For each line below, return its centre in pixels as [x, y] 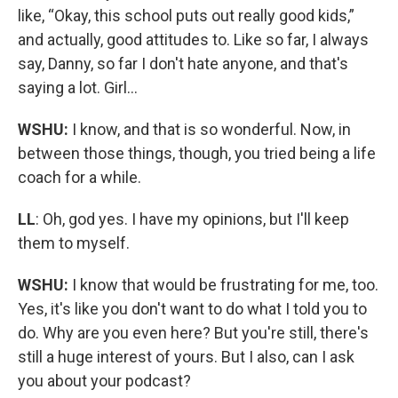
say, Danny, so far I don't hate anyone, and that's [183, 63]
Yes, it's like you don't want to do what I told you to [192, 308]
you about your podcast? [104, 380]
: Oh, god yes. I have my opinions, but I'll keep [192, 219]
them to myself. [74, 243]
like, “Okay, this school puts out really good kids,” [186, 15]
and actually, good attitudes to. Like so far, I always [193, 39]
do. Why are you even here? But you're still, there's [193, 332]
